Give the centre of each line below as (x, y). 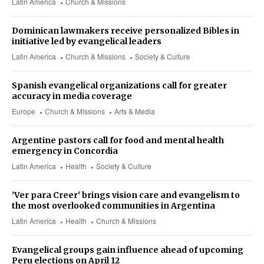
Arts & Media (135, 111)
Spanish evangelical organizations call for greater (119, 86)
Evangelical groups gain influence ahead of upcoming (128, 250)
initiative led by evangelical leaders (87, 42)
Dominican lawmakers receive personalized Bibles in (126, 31)
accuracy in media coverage (72, 96)
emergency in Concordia (65, 151)
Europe (24, 111)
